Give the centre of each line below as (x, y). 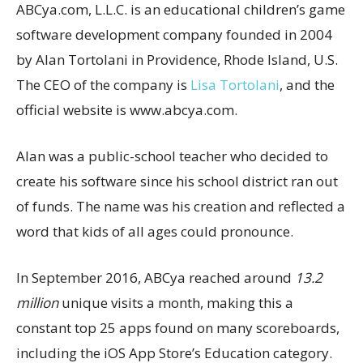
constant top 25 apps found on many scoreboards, (178, 327)
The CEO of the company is (103, 84)
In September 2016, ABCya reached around (156, 277)
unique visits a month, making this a (176, 302)
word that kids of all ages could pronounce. (155, 231)
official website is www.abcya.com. (127, 109)
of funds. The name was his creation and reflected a (181, 206)
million (37, 302)
